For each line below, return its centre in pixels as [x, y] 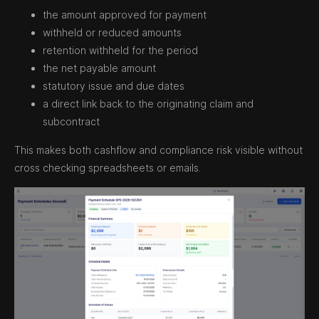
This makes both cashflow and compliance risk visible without [158, 150]
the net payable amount [99, 68]
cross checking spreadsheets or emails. [108, 168]
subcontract [71, 122]
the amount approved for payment [125, 15]
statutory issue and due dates [114, 86]
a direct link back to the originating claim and [148, 104]
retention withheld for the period [120, 51]
